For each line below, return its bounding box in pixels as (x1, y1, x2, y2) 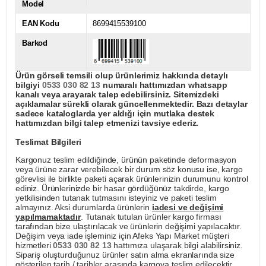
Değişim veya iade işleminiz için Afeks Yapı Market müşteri (15, 231, 229, 241)
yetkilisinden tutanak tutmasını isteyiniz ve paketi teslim (15, 193, 217, 203)
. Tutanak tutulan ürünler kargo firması (80, 212, 221, 222)
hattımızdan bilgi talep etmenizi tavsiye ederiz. (15, 118, 199, 128)
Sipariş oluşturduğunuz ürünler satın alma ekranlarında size (15, 250, 235, 260)
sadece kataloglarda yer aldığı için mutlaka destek (15, 109, 214, 119)
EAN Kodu (22, 19, 59, 28)
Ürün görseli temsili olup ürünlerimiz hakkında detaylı (15, 71, 228, 81)
